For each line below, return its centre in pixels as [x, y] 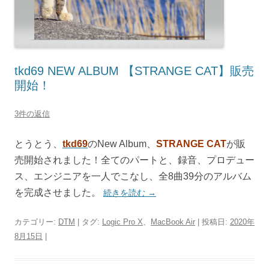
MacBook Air [173, 222]
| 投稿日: [213, 222]
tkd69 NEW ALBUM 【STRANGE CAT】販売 [134, 71]
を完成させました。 [58, 192]
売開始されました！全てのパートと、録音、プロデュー [134, 160]
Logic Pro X [122, 222]
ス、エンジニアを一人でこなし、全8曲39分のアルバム [133, 176]
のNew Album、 [122, 144]
